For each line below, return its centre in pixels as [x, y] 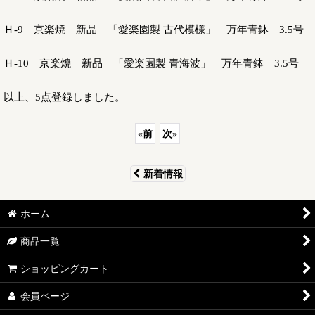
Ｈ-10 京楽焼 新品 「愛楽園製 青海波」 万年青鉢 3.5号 [151, 63]
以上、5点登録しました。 [64, 96]
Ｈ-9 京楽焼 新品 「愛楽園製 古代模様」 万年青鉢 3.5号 [154, 29]
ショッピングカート [65, 268]
